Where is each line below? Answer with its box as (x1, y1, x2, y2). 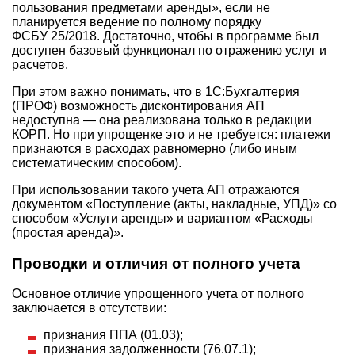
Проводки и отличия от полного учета (12, 254, 300, 272)
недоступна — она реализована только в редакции (12, 113, 311, 127)
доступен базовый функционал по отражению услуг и (12, 44, 326, 57)
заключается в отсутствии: (12, 301, 166, 315)
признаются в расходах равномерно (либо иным (12, 142, 297, 155)
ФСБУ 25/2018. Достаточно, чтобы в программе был (12, 29, 319, 43)
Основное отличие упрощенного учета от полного (12, 287, 304, 301)
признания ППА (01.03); (44, 328, 183, 342)
